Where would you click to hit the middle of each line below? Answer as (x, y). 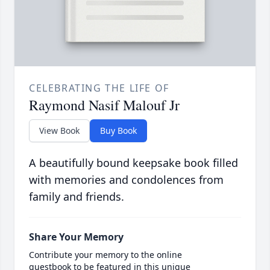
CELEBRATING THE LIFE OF (99, 88)
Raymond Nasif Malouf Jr (104, 105)
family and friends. (77, 197)
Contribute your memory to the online (105, 255)
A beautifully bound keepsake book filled (133, 163)
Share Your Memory (76, 237)
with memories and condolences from (126, 180)
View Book (59, 131)
